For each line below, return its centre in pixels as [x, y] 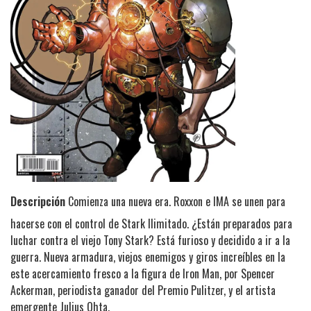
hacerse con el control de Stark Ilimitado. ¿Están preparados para [151, 223]
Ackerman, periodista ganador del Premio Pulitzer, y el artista [143, 290]
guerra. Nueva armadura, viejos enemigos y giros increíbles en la [148, 257]
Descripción [38, 201]
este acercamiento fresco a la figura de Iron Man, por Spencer [143, 273]
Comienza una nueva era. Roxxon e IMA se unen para [175, 201]
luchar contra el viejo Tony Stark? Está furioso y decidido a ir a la [150, 240]
